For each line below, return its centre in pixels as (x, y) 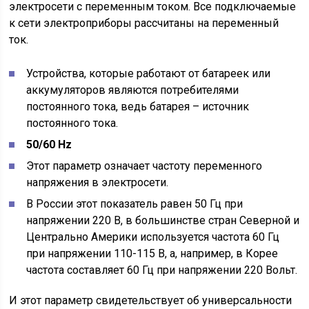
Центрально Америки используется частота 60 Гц (153, 237)
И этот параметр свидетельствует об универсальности (151, 300)
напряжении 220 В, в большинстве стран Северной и (163, 220)
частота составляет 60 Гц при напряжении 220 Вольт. (162, 270)
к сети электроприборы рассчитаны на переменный (144, 23)
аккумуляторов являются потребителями (133, 90)
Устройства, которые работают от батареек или (149, 73)
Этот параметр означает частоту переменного (144, 166)
